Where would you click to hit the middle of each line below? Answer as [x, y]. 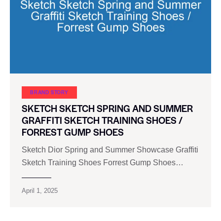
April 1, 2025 [40, 191]
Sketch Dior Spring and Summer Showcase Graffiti [110, 150]
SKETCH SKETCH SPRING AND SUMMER [107, 108]
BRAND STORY [49, 92]
